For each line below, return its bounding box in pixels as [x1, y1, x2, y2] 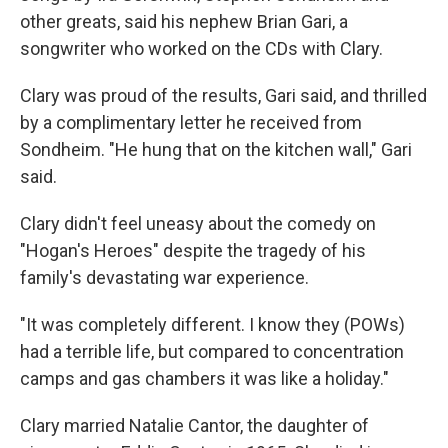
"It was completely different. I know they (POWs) [20, 314, 405, 335]
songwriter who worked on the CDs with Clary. [20, 38, 383, 59]
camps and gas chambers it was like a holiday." [20, 368, 389, 389]
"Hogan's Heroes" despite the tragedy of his [20, 240, 366, 261]
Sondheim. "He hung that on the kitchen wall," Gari [20, 139, 412, 160]
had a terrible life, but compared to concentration [20, 341, 404, 362]
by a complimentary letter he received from [20, 112, 362, 133]
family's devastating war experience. [20, 267, 309, 288]
